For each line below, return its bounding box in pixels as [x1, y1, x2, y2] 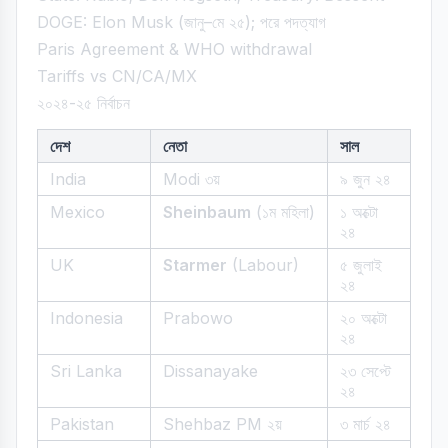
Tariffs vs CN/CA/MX [37, 66, 197, 86]
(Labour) [227, 255, 299, 275]
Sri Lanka [50, 361, 122, 381]
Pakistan [50, 414, 114, 434]
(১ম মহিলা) [251, 202, 315, 222]
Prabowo [163, 308, 233, 328]
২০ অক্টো [340, 308, 387, 328]
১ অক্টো [340, 202, 378, 222]
